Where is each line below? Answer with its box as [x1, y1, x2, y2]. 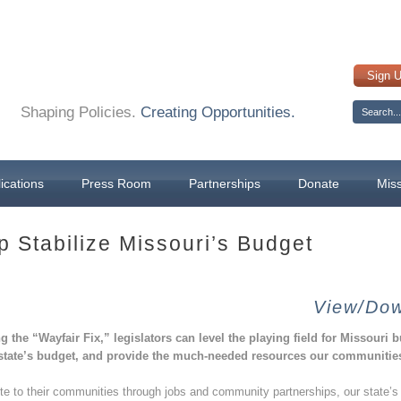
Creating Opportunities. [141, 104, 295, 120]
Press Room [81, 176, 151, 191]
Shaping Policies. [21, 104, 141, 120]
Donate [298, 176, 339, 191]
